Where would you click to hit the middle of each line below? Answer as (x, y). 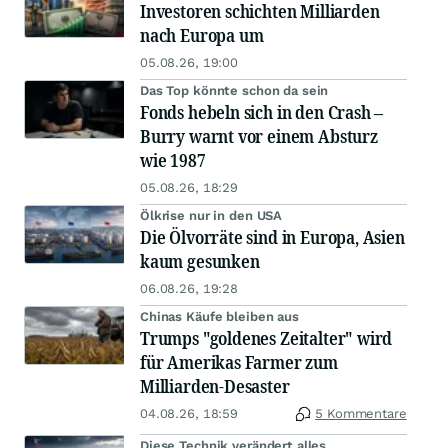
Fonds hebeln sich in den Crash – (262, 112)
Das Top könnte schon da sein (234, 91)
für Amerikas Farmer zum (239, 362)
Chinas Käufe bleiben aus (219, 317)
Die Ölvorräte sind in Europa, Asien (272, 237)
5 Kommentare (361, 414)
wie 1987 (173, 160)
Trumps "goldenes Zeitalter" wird (266, 338)
